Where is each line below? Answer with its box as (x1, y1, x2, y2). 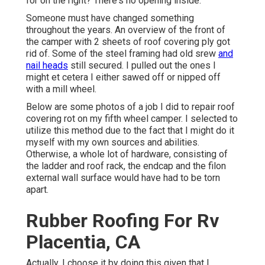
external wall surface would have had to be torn (26, 172, 220, 184)
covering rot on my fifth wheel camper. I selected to (26, 113, 238, 125)
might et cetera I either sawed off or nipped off (26, 72, 221, 83)
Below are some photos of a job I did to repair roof (26, 101, 235, 113)
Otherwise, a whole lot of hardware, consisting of (26, 148, 228, 160)
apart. (26, 184, 49, 196)
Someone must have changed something (26, 12, 194, 24)
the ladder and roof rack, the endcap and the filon (26, 160, 226, 172)
